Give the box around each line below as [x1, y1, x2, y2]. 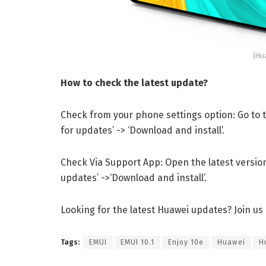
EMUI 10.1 [121, 238, 154, 247]
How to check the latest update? [61, 77, 208, 89]
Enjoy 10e [168, 238, 204, 247]
